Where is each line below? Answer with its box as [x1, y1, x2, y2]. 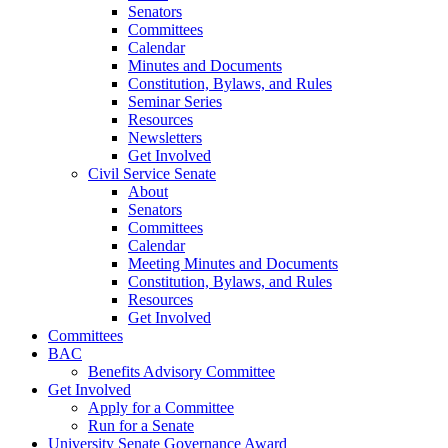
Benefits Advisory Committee [88, 363, 275, 381]
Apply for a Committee [88, 399, 234, 417]
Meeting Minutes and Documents [128, 255, 338, 273]
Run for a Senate [88, 417, 194, 435]
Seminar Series [128, 93, 222, 111]
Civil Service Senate [88, 165, 216, 183]
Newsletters [128, 129, 202, 147]
